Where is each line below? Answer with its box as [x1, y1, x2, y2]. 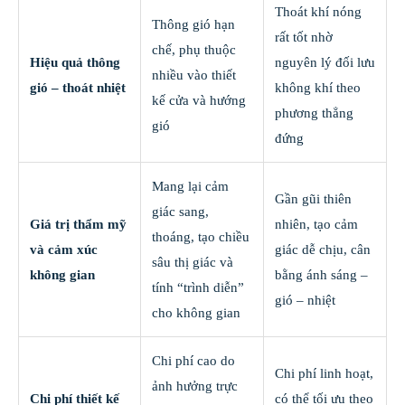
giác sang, [152, 204, 209, 220]
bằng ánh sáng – [275, 268, 368, 283]
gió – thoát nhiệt [30, 80, 126, 96]
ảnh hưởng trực [152, 379, 238, 394]
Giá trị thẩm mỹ [30, 217, 127, 232]
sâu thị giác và [152, 255, 233, 270]
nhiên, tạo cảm [275, 217, 358, 232]
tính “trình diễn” [152, 280, 244, 296]
